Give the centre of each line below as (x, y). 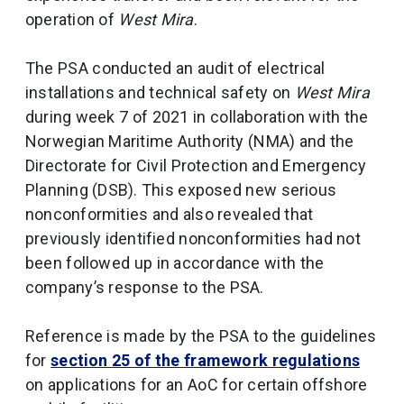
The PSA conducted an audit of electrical (175, 68)
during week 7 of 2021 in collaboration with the (197, 117)
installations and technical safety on (160, 92)
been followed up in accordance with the (175, 263)
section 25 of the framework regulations (206, 360)
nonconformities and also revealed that (170, 214)
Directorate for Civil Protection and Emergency (196, 165)
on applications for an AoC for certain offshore (197, 385)
